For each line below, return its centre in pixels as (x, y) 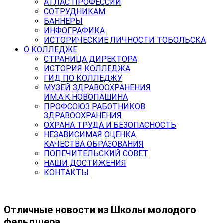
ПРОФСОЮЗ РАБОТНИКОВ (95, 106)
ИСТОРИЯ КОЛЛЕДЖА (87, 68)
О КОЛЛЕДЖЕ (51, 50)
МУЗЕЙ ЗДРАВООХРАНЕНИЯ (97, 87)
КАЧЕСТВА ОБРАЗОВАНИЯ (94, 144)
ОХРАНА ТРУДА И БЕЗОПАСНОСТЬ (110, 125)
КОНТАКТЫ (66, 172)
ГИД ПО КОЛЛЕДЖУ (83, 78)
